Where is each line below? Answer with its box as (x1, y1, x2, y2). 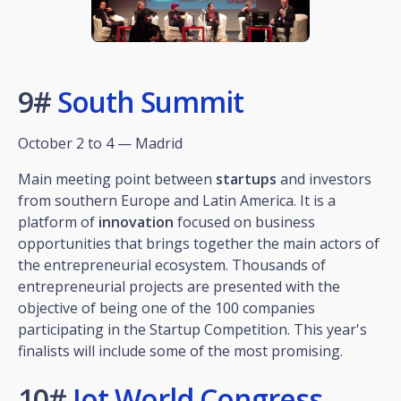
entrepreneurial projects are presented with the (18, 276, 340, 296)
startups (216, 168, 277, 189)
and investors (277, 168, 371, 189)
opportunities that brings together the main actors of (18, 233, 380, 253)
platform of (18, 211, 98, 232)
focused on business (174, 211, 315, 232)
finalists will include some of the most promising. (18, 340, 343, 361)
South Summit (57, 81, 243, 121)
